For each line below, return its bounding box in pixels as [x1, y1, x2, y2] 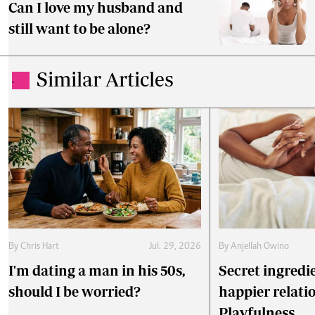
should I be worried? [8, 283, 141, 300]
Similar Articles [37, 67, 174, 91]
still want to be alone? [8, 20, 150, 37]
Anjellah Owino [230, 242, 289, 252]
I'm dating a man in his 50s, [8, 262, 185, 279]
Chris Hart [20, 242, 59, 252]
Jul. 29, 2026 [148, 242, 201, 252]
